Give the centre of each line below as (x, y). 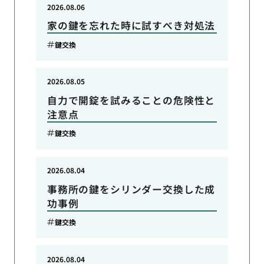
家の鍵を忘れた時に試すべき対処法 (131, 26)
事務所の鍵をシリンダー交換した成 (131, 189)
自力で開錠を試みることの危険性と (131, 100)
